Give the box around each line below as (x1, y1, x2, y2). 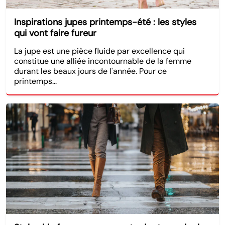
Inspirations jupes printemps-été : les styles (14, 16, 196, 28)
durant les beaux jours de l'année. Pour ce (14, 65, 167, 76)
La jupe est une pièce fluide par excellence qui (14, 45, 185, 56)
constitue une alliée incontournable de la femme (14, 55, 191, 66)
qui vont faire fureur (14, 27, 96, 39)
